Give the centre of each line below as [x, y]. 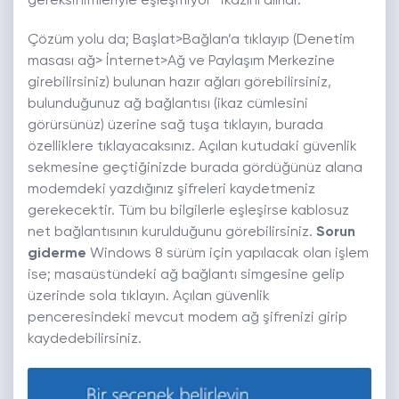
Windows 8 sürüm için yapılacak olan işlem [228, 254]
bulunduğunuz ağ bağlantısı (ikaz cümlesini [168, 105]
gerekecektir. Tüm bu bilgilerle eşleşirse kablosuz [188, 212]
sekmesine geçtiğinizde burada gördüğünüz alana [195, 169]
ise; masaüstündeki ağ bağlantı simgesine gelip [186, 276]
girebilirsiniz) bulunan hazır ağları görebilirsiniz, [179, 83]
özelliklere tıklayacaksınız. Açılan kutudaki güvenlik [192, 147]
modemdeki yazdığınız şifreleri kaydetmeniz [171, 190]
